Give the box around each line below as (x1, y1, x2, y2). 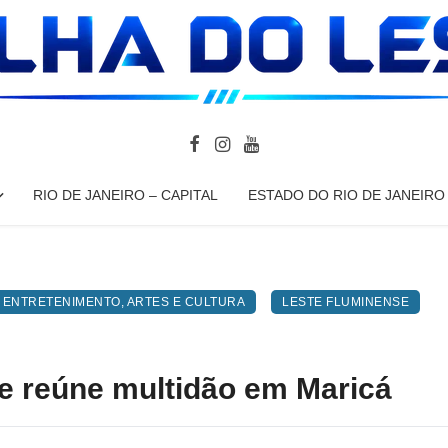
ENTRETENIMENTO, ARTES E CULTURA (2, 295, 245, 309)
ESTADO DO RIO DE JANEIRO (248, 187, 446, 203)
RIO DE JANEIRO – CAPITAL (33, 187, 219, 203)
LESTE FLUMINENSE (282, 295, 409, 309)
